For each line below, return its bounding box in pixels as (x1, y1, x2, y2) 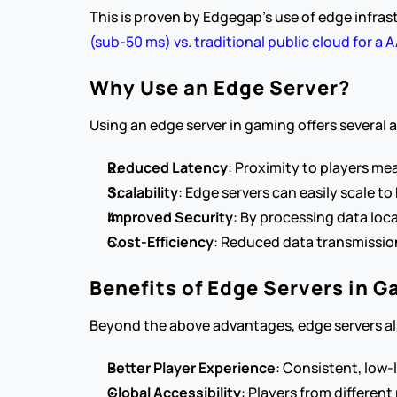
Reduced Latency (106, 158, 228, 177)
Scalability (106, 183, 178, 202)
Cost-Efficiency (106, 232, 214, 252)
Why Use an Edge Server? (89, 74, 350, 101)
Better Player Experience (106, 358, 276, 378)
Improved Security (106, 207, 233, 227)
